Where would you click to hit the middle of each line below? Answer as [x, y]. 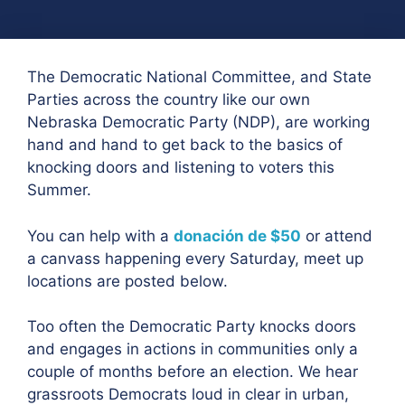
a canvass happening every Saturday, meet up [195, 258]
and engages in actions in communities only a [193, 349]
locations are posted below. [127, 281]
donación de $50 [237, 235]
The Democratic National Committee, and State [199, 77]
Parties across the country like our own [169, 99]
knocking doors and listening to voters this [181, 167]
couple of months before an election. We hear [193, 372]
